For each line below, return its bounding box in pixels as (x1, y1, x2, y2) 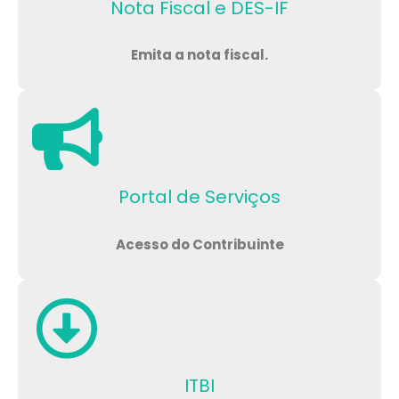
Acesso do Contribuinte (115, 234, 284, 254)
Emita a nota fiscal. (131, 45, 268, 64)
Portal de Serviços (118, 183, 281, 209)
